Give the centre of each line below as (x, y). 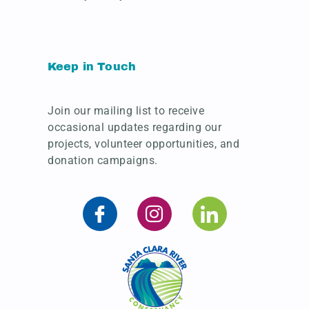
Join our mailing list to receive (126, 111)
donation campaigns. (103, 160)
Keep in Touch (92, 67)
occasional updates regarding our (134, 127)
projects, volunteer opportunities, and (143, 144)
